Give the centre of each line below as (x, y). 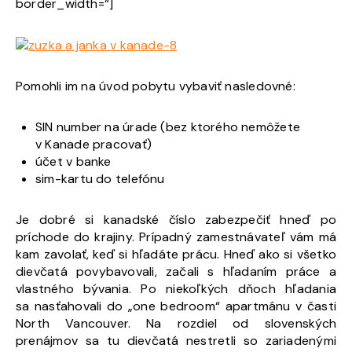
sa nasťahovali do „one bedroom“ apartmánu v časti (176, 306)
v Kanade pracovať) (93, 144)
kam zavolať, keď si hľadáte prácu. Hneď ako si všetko (176, 254)
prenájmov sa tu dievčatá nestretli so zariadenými (176, 340)
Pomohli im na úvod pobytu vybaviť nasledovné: (156, 86)
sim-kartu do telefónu (100, 178)
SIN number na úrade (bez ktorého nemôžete (168, 126)
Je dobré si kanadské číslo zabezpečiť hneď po (176, 219)
